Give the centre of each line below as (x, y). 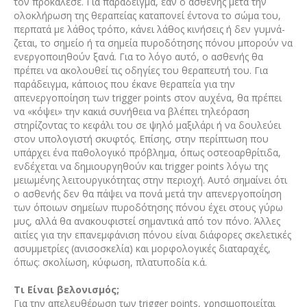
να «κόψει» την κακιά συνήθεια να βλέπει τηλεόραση (131, 111)
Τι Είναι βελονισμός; (66, 289)
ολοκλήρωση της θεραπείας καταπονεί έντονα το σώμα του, (147, 15)
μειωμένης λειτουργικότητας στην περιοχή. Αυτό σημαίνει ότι (150, 180)
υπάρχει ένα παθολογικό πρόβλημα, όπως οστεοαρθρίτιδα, (147, 152)
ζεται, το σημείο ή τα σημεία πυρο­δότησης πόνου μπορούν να (153, 42)
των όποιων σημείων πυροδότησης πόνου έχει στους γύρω (148, 207)
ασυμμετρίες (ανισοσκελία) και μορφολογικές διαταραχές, (142, 248)
